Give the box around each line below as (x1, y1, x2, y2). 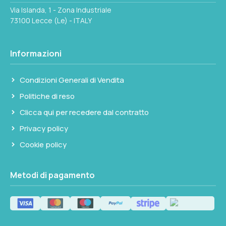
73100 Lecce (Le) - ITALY (10, 16, 92, 26)
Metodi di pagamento (10, 169, 95, 181)
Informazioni (10, 48, 62, 60)
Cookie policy (20, 139, 67, 150)
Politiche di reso (20, 91, 75, 102)
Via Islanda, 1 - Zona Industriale (10, 5, 111, 15)
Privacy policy (20, 123, 68, 134)
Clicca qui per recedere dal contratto (20, 107, 149, 118)
